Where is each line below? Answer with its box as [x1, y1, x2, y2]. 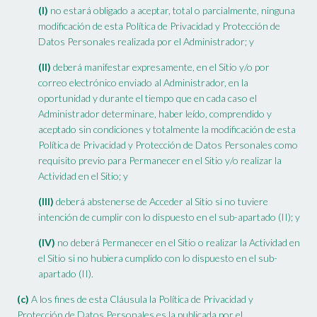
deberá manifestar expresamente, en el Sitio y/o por [51, 61, 270, 74]
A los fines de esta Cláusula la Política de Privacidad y [29, 293, 253, 306]
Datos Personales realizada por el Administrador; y [38, 35, 254, 48]
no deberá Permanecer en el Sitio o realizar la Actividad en [55, 236, 300, 249]
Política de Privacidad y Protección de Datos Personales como [38, 139, 298, 151]
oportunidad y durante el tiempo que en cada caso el [38, 92, 257, 105]
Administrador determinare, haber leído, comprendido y [38, 108, 272, 120]
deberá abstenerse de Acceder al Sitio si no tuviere [54, 195, 268, 208]
